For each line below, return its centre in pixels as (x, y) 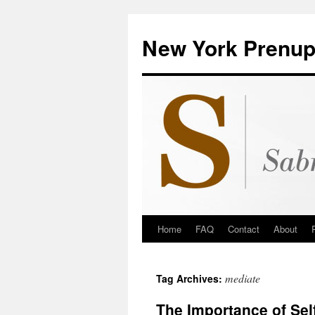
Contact (244, 229)
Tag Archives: (191, 278)
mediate (243, 278)
